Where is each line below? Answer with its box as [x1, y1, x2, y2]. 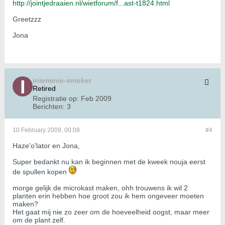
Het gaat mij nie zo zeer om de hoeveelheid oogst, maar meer [13, 208, 209, 216]
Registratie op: [33, 94, 79, 103]
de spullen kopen [13, 168, 69, 176]
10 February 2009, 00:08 [13, 127, 80, 134]
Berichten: [33, 102, 65, 111]
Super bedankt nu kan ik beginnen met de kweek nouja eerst [13, 158, 205, 166]
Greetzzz [13, 15, 41, 24]
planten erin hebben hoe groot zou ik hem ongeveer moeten [13, 192, 204, 200]
